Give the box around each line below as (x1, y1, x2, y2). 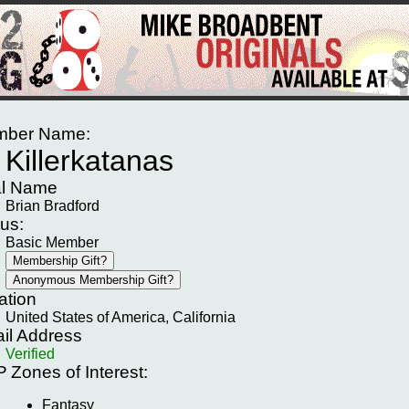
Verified (5, 346, 55, 362)
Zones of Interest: (6, 362, 148, 382)
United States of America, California (5, 309, 236, 325)
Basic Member (5, 235, 99, 250)
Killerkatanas (5, 144, 173, 177)
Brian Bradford (5, 198, 100, 214)
